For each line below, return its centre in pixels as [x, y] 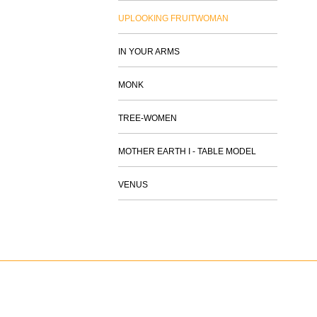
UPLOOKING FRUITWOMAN [173, 18]
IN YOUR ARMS [149, 52]
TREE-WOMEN [147, 118]
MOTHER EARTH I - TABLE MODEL [187, 151]
